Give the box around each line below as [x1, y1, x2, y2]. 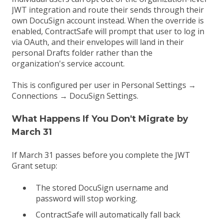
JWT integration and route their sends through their [12, 4, 204, 15]
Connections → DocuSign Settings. [12, 90, 138, 102]
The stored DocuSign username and [36, 182, 168, 193]
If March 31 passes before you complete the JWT [12, 150, 190, 161]
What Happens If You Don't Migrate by [12, 113, 188, 124]
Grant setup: [12, 160, 57, 172]
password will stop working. [36, 193, 137, 204]
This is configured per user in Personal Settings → [12, 80, 196, 91]
